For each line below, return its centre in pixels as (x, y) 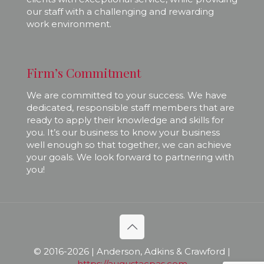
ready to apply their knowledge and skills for (125, 120)
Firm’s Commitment (84, 72)
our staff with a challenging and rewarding (120, 11)
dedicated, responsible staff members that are (131, 108)
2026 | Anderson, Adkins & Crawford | (149, 251)
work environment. (69, 24)
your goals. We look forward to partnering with (130, 157)
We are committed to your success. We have (127, 95)
